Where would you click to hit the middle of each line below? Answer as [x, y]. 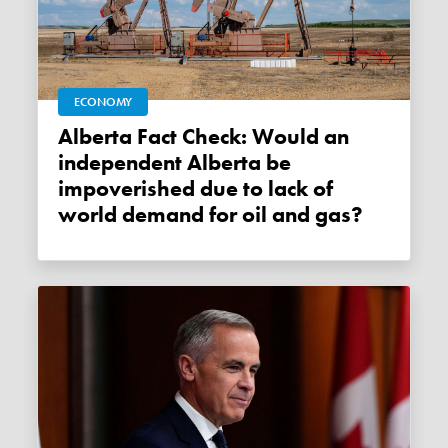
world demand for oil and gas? [211, 215]
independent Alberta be [175, 163]
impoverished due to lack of [196, 189]
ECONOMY [103, 102]
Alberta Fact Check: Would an [66, 137]
